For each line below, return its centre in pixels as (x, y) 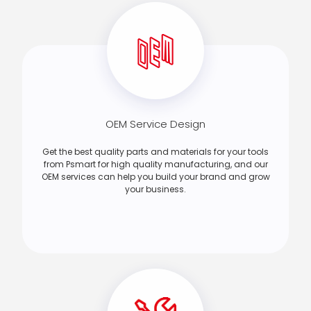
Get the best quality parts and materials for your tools (155, 152)
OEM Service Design (155, 124)
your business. (155, 190)
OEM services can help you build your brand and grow (155, 177)
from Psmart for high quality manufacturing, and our (155, 165)
